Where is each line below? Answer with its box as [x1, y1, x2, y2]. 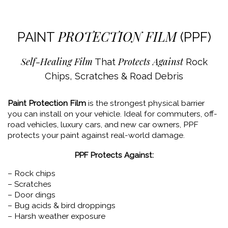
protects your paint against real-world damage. [8, 130, 185, 140]
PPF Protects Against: [74, 150, 154, 160]
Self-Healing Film [20, 54, 93, 68]
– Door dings [8, 189, 55, 199]
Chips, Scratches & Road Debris [45, 70, 183, 81]
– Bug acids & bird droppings [8, 200, 116, 210]
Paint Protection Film [8, 98, 86, 108]
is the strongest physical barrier [86, 98, 205, 108]
